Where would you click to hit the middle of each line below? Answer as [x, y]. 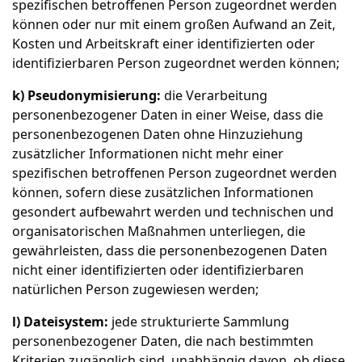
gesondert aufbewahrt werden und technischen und [173, 212]
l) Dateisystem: [60, 322]
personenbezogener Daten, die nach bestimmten [163, 341]
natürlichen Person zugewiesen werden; [135, 289]
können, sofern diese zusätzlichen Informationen [163, 192]
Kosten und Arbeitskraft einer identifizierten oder [164, 44]
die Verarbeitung [214, 95]
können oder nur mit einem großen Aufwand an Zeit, [174, 24]
